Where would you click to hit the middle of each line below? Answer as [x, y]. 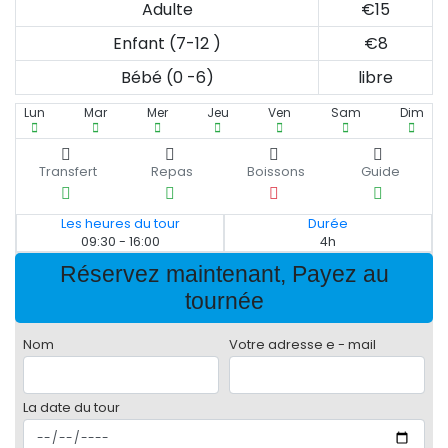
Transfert [68, 172]
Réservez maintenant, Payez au [224, 274]
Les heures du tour [120, 224]
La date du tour [71, 408]
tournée [224, 301]
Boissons [276, 172]
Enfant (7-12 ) [167, 44]
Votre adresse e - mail [302, 345]
